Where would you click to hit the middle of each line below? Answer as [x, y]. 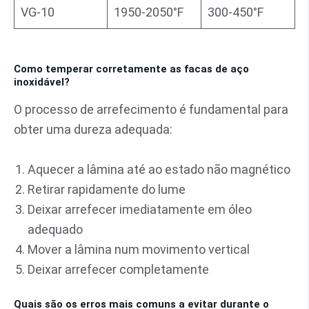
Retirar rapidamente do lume [107, 189]
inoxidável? [42, 82]
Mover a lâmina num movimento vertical [139, 249]
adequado [55, 229]
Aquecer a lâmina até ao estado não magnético [159, 169]
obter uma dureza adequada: [93, 129]
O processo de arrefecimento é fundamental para [151, 109]
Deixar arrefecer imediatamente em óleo [140, 209]
